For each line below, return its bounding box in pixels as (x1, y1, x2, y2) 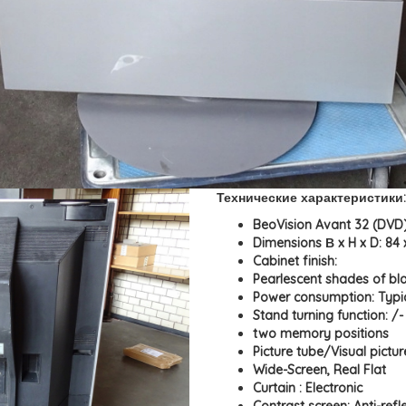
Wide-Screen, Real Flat (253, 362, 386, 378)
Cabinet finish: (253, 253, 337, 269)
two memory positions (253, 325, 389, 342)
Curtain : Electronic (253, 380, 362, 396)
